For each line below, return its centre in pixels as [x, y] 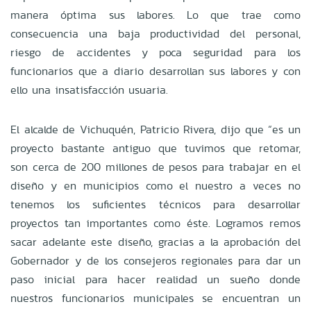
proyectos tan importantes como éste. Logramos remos [155, 223]
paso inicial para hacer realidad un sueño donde [155, 279]
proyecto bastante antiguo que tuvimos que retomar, [155, 148]
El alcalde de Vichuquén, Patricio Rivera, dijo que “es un [155, 129]
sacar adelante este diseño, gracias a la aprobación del [155, 242]
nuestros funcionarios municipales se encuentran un [155, 298]
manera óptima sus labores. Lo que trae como [155, 15]
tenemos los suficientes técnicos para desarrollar [155, 204]
